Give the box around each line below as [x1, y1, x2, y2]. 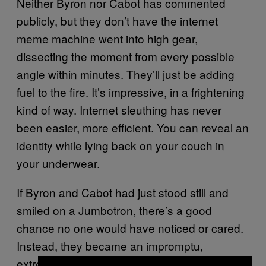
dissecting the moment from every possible [17, 47, 235, 64]
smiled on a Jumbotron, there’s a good [17, 201, 212, 218]
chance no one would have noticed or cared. [17, 219, 243, 236]
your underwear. [17, 154, 100, 171]
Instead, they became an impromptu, [17, 237, 203, 254]
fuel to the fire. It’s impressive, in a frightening [17, 83, 245, 100]
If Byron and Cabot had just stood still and [17, 183, 229, 200]
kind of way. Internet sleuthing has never [17, 101, 221, 118]
